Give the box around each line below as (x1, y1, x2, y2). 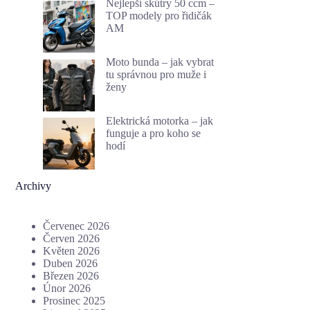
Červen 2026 (43, 232, 100, 244)
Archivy (15, 179, 52, 192)
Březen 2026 (43, 269, 100, 282)
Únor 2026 (43, 282, 91, 294)
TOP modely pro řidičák (106, 10, 212, 22)
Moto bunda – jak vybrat (106, 55, 215, 68)
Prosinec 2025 (43, 294, 106, 307)
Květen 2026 (43, 244, 100, 257)
